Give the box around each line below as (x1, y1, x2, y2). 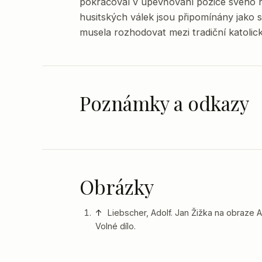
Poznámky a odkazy (80, 89, 249, 116)
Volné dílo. (95, 221, 136, 232)
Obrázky (80, 173, 154, 199)
